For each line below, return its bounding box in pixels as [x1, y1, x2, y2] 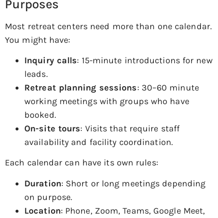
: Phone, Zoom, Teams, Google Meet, [60, 205, 205, 216]
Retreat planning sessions [24, 82, 137, 93]
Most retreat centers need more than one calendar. [5, 20, 212, 32]
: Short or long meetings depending [61, 178, 206, 189]
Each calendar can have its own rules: [5, 157, 158, 168]
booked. [24, 109, 56, 120]
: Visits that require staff [80, 123, 180, 134]
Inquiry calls [24, 54, 77, 66]
